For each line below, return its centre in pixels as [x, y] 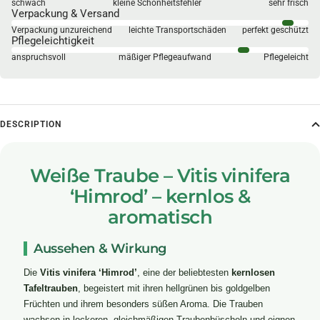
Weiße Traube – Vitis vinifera [160, 175]
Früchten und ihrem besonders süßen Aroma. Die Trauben [143, 304]
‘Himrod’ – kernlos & [160, 196]
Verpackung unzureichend [62, 30]
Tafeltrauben [50, 289]
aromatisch [160, 217]
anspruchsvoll [39, 57]
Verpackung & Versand [65, 14]
